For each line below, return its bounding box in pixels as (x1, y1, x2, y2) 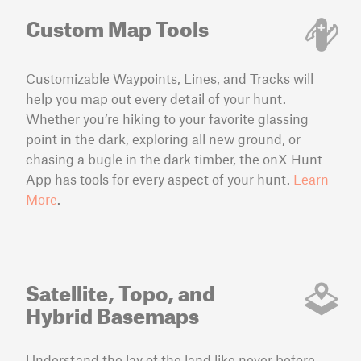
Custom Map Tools (26, 8, 209, 42)
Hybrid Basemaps (26, 295, 199, 329)
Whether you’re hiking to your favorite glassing (26, 110, 309, 127)
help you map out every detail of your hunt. (26, 89, 286, 106)
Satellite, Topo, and (26, 272, 215, 306)
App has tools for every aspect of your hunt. (26, 170, 293, 187)
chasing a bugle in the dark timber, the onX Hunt (26, 150, 322, 167)
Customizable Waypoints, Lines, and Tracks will (26, 69, 313, 86)
